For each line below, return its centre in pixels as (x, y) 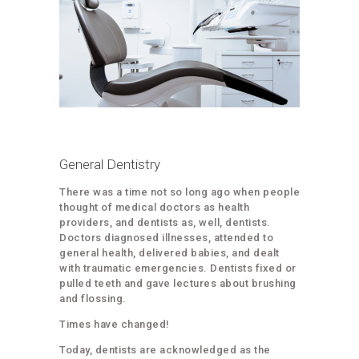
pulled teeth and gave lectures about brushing (178, 283)
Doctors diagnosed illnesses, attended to (166, 237)
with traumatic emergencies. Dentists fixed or (178, 268)
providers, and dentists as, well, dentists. (165, 222)
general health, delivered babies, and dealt (169, 252)
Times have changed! (115, 324)
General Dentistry (110, 164)
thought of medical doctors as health (154, 207)
